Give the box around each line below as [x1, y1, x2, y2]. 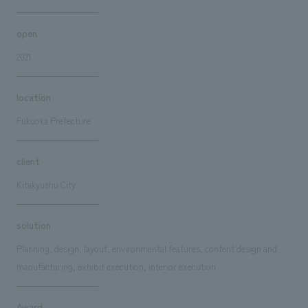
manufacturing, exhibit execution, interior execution [16, 259, 216, 273]
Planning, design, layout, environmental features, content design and [16, 241, 277, 255]
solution [16, 217, 51, 232]
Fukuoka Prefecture [16, 113, 91, 127]
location [16, 89, 51, 104]
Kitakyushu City [16, 177, 76, 191]
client [16, 153, 40, 168]
